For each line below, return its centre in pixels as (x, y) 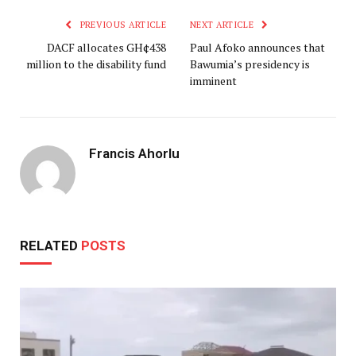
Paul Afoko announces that (257, 47)
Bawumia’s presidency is (250, 64)
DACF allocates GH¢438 (106, 47)
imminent (213, 80)
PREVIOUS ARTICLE (122, 24)
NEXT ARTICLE (223, 24)
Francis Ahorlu (134, 153)
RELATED (50, 245)
